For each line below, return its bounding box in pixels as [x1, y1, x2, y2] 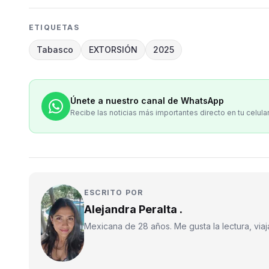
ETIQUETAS [29, 22, 79, 32]
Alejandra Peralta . [84, 202, 183, 216]
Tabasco [37, 44, 73, 55]
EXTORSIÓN [89, 44, 138, 55]
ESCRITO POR [84, 187, 144, 197]
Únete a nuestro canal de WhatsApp [70, 95, 224, 106]
